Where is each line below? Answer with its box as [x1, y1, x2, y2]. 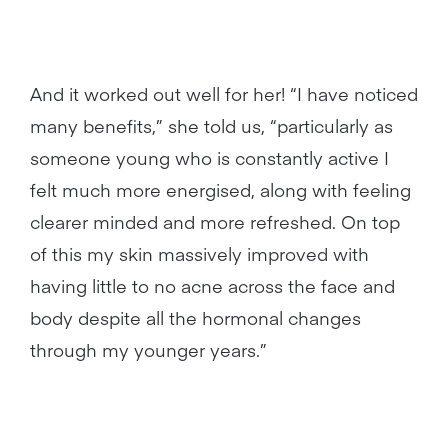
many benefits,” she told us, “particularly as [30, 113, 393, 138]
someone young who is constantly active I [30, 145, 389, 170]
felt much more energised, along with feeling [30, 177, 411, 202]
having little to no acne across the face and [30, 273, 395, 298]
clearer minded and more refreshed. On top [30, 209, 400, 234]
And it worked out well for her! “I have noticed [30, 81, 418, 106]
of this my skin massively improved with [30, 241, 369, 266]
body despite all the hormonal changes [30, 305, 361, 330]
